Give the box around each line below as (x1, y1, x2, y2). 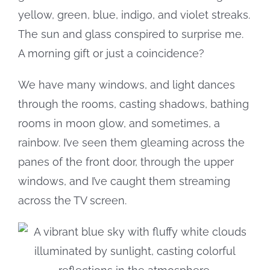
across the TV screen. (18, 193, 127, 207)
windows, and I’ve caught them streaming (18, 174, 230, 187)
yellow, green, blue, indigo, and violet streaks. (18, 8, 250, 21)
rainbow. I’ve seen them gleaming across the (18, 136, 245, 149)
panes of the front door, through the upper (18, 155, 234, 168)
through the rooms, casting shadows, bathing (18, 97, 249, 110)
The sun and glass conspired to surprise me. (18, 27, 243, 40)
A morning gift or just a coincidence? (18, 46, 204, 60)
